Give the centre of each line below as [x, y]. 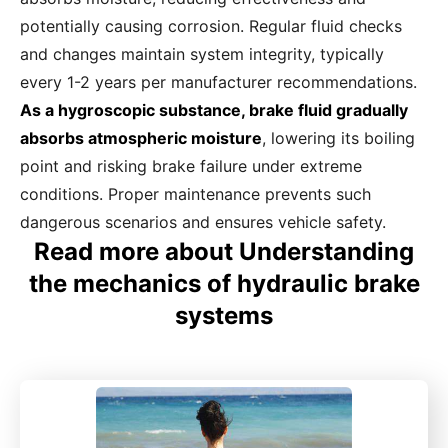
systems [224, 315]
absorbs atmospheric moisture [141, 137]
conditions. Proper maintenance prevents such [195, 193]
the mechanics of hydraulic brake [224, 283]
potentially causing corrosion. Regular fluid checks [211, 25]
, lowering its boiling [338, 137]
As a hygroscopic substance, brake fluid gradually [214, 109]
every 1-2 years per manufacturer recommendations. [218, 81]
